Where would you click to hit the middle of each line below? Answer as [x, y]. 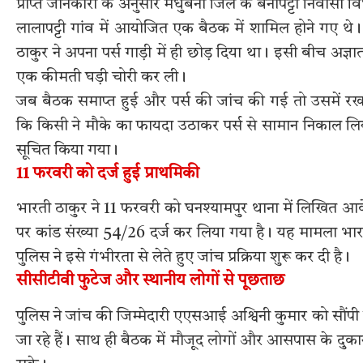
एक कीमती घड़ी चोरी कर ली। [101, 77]
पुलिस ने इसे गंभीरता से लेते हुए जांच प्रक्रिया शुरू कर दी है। [183, 258]
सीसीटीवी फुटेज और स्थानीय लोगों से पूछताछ [150, 282]
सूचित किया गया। [67, 150]
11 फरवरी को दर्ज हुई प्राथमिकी [108, 174]
